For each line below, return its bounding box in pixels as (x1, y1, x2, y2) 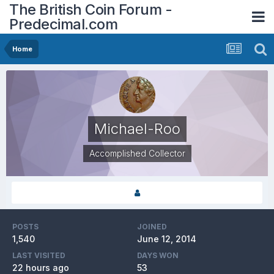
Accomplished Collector (89, 148, 185, 158)
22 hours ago (12, 262, 69, 273)
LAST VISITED (12, 251, 65, 260)
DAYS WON (137, 251, 179, 260)
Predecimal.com (9, 15, 117, 33)
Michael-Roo (94, 120, 180, 138)
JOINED (137, 222, 167, 231)
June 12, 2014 (137, 234, 196, 244)
